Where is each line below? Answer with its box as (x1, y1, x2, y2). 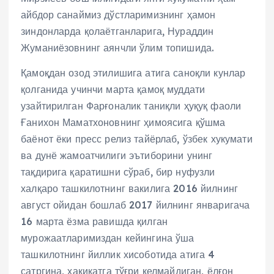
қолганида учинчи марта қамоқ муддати (21, 83, 206, 95)
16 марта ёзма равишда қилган (21, 215, 168, 228)
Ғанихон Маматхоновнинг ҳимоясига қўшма (21, 116, 226, 128)
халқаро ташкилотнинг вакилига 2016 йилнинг (21, 182, 238, 194)
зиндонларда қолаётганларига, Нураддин (21, 24, 214, 37)
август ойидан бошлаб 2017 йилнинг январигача (21, 198, 250, 211)
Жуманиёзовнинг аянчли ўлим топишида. (21, 41, 215, 54)
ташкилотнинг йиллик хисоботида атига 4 (21, 248, 215, 261)
